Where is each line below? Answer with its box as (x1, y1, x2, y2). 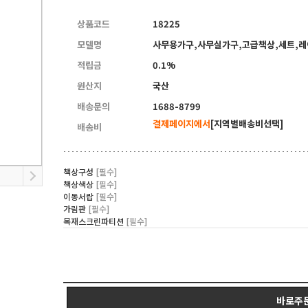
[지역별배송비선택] (210, 117, 283, 130)
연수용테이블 (225, 10, 278, 24)
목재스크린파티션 (63, 215, 126, 227)
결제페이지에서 (153, 117, 210, 130)
